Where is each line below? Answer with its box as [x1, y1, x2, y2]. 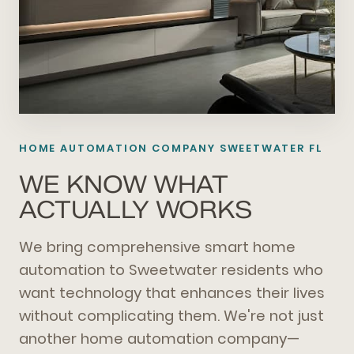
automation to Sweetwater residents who [19, 260, 323, 280]
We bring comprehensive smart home [19, 237, 296, 257]
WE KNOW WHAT [19, 170, 228, 199]
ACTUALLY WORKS [19, 195, 252, 224]
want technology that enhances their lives [19, 283, 325, 303]
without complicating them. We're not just [19, 306, 324, 326]
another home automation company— [19, 329, 299, 348]
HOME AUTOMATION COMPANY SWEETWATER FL [19, 141, 322, 156]
